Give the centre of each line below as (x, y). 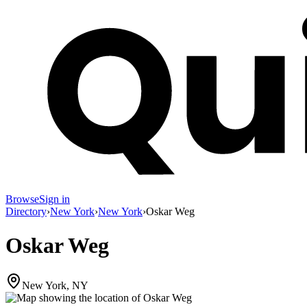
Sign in (54, 199)
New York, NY (55, 286)
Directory (26, 212)
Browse (22, 199)
